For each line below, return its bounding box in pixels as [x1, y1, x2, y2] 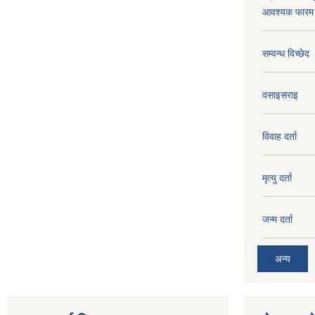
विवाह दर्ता [262, 130, 297, 142]
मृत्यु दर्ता [262, 172, 292, 184]
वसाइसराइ [262, 89, 298, 101]
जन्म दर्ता [262, 213, 292, 225]
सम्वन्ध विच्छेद [262, 47, 309, 59]
